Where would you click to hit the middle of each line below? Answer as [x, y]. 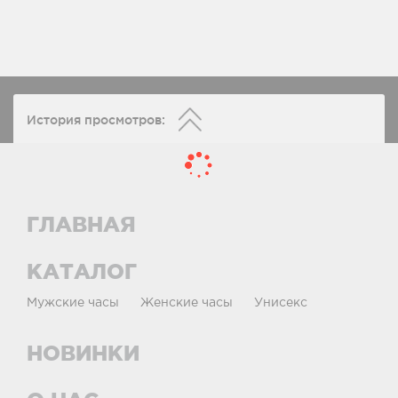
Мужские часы [73, 303]
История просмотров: [96, 120]
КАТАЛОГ [82, 271]
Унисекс [281, 303]
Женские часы [187, 303]
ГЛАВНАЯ [81, 224]
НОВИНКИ [83, 353]
